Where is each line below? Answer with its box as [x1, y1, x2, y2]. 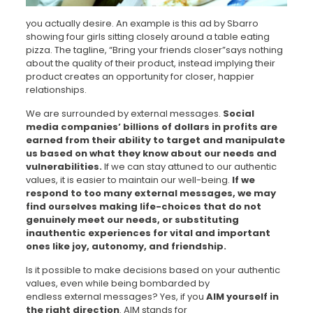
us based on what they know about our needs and [25, 147, 277, 161]
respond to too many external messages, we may [25, 187, 276, 201]
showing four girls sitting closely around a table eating [25, 30, 270, 44]
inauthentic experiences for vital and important [25, 226, 270, 240]
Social [220, 107, 254, 121]
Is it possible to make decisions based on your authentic [25, 263, 280, 277]
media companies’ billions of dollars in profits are [25, 120, 277, 134]
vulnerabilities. [25, 160, 102, 174]
